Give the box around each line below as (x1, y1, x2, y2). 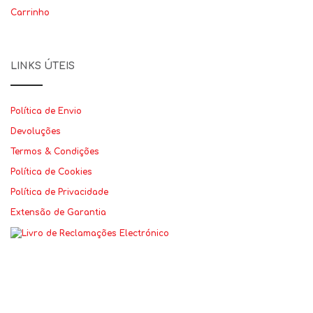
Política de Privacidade (10, 187, 108, 197)
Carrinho (10, 8, 50, 17)
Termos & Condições (10, 147, 99, 156)
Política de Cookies (10, 167, 92, 177)
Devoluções (10, 126, 61, 136)
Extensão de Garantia (10, 208, 106, 217)
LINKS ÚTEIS (10, 61, 75, 71)
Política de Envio (10, 106, 82, 116)
